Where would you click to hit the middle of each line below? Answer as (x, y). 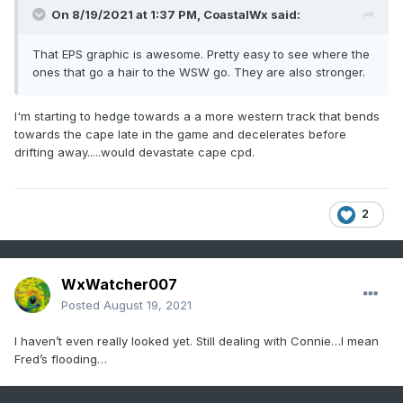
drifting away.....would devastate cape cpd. (134, 152)
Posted (82, 305)
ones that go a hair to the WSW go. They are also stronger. (199, 72)
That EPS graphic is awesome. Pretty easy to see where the (201, 54)
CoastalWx (236, 15)
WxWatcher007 (119, 285)
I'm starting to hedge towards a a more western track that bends (197, 116)
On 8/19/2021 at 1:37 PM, (127, 15)
